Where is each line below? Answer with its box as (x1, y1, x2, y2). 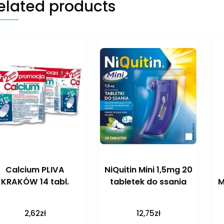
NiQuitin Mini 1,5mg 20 (104, 164, 192, 176)
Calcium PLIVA (5, 164, 65, 176)
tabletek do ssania (110, 176, 187, 188)
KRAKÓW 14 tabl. (1, 176, 69, 188)
